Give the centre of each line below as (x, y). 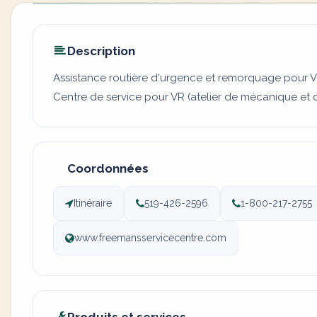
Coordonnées (108, 168)
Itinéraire (93, 203)
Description (101, 51)
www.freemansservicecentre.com (150, 238)
